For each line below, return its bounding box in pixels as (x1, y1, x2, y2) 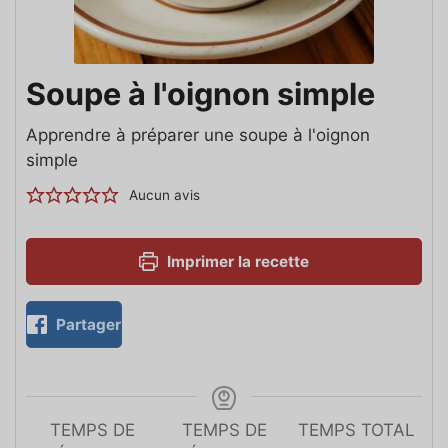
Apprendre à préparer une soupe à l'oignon (26, 124, 370, 145)
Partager (51, 314, 121, 334)
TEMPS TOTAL (297, 419, 415, 440)
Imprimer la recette (163, 251, 310, 271)
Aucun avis (129, 186, 201, 203)
